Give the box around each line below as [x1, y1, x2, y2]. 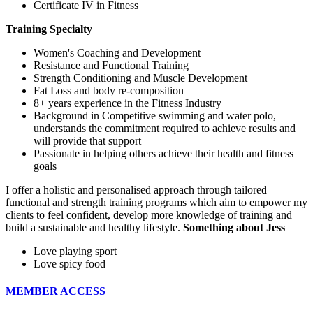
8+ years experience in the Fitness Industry [34, 96, 221, 109]
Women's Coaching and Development [34, 46, 201, 59]
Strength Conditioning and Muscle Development [34, 71, 247, 84]
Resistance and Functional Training [34, 59, 189, 71]
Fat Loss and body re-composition [34, 84, 184, 96]
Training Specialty [6, 22, 92, 35]
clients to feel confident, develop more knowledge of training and [6, 208, 292, 221]
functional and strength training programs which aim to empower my [6, 196, 307, 208]
